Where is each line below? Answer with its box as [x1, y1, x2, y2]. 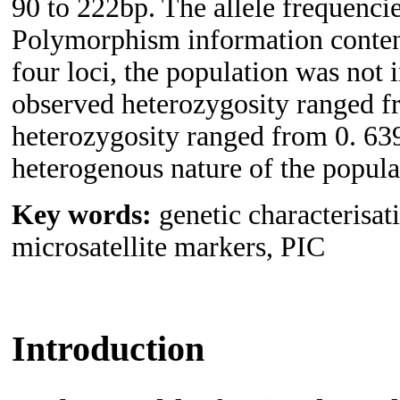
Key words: [12, 198, 159, 230]
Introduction [12, 328, 204, 369]
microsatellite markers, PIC [12, 230, 325, 262]
